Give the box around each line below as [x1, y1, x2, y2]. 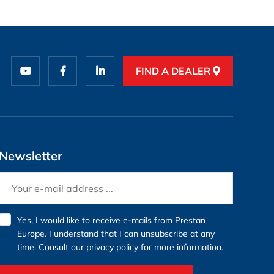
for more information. [138, 242, 223, 253]
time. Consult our [17, 242, 86, 253]
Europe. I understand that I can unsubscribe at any [17, 228, 215, 239]
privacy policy [86, 242, 138, 253]
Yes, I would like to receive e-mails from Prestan [17, 215, 206, 226]
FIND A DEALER [136, 65, 213, 77]
